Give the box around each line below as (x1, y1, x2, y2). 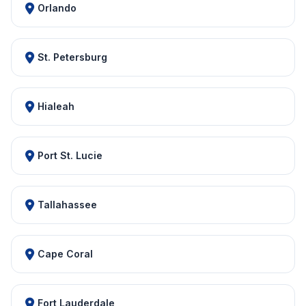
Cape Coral (38, 248, 93, 260)
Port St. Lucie (38, 150, 102, 161)
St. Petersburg (38, 51, 107, 63)
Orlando (38, 2, 76, 14)
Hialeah (38, 100, 74, 112)
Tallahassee (38, 199, 97, 210)
